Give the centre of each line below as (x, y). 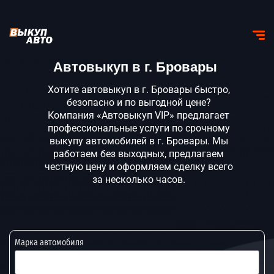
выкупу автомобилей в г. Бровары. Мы (139, 141)
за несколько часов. (139, 180)
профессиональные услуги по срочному (139, 128)
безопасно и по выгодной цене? (139, 102)
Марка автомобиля (49, 242)
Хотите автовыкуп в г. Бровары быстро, (139, 90)
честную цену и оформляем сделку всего (139, 167)
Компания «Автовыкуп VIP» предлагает (139, 115)
